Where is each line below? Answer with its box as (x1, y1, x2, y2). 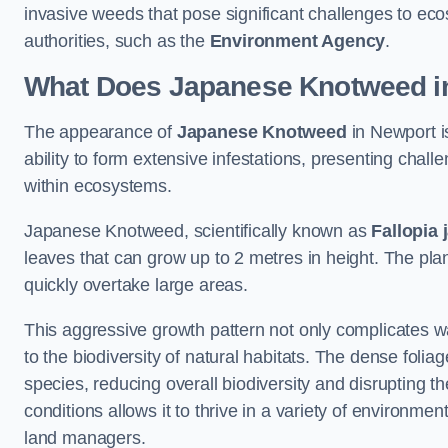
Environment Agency (209, 31, 386, 52)
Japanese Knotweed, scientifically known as (24, 221, 372, 242)
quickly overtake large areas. (24, 275, 248, 296)
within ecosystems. (24, 176, 172, 197)
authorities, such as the (24, 31, 210, 52)
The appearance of (24, 122, 177, 143)
